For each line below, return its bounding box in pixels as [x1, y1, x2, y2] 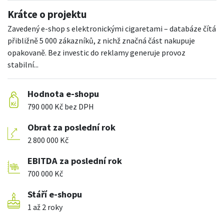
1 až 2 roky [27, 202, 62, 212]
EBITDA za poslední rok [27, 155, 122, 167]
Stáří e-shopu [27, 188, 82, 200]
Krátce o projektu [7, 8, 86, 21]
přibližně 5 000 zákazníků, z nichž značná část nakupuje [7, 35, 195, 46]
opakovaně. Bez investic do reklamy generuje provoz [7, 47, 185, 58]
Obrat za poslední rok [27, 121, 115, 133]
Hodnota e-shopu [27, 88, 99, 100]
